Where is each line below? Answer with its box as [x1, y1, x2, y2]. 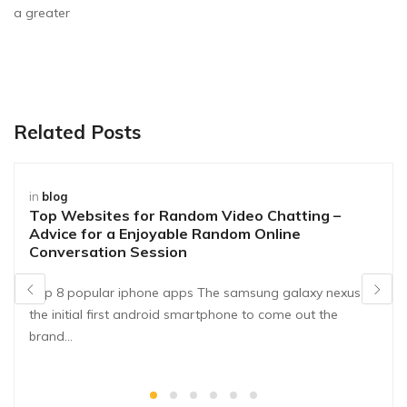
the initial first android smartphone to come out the [29, 305, 338, 323]
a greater [14, 4, 70, 21]
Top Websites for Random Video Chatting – [29, 205, 341, 224]
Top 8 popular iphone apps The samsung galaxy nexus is [29, 283, 373, 301]
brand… [29, 327, 73, 344]
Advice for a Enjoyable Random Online [29, 223, 301, 243]
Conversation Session [29, 242, 187, 261]
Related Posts [14, 119, 141, 144]
